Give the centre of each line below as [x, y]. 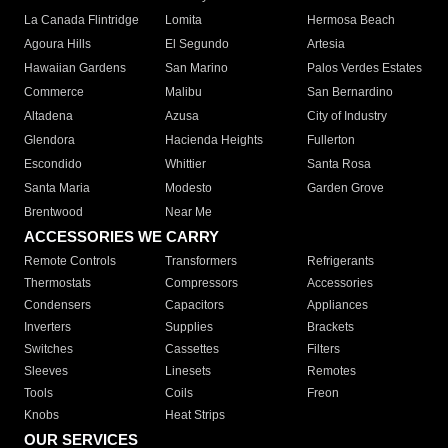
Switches [48, 349]
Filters [323, 349]
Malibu [184, 92]
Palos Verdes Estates [364, 68]
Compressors [202, 283]
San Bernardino [349, 92]
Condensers [57, 305]
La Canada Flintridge [81, 20]
